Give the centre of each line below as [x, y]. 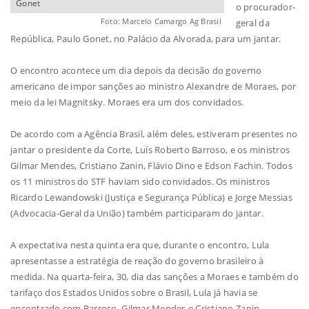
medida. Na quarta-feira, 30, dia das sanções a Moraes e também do [154, 277]
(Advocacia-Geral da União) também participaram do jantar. [137, 213]
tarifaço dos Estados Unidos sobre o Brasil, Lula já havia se [134, 293]
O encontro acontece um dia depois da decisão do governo [136, 71]
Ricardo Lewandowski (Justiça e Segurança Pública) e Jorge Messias [151, 198]
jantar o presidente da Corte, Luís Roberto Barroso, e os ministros [150, 150]
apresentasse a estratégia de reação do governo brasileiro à [137, 261]
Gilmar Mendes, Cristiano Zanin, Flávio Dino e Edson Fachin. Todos [151, 166]
